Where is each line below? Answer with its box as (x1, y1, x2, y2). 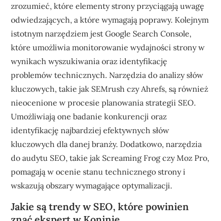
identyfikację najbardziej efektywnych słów (11, 125, 170, 135)
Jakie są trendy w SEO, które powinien (11, 200, 189, 213)
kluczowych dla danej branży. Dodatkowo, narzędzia (11, 139, 202, 149)
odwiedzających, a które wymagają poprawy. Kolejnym (11, 14, 209, 25)
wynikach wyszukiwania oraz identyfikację (11, 56, 168, 66)
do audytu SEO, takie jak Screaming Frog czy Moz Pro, (11, 152, 210, 163)
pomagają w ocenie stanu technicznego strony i (11, 166, 186, 177)
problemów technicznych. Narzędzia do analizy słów (11, 70, 204, 80)
